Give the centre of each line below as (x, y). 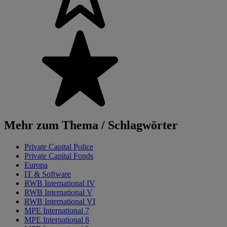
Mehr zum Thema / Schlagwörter (91, 125)
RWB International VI (60, 202)
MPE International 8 (57, 220)
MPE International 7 (57, 211)
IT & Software (48, 174)
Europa (36, 165)
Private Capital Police (59, 147)
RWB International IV (60, 183)
